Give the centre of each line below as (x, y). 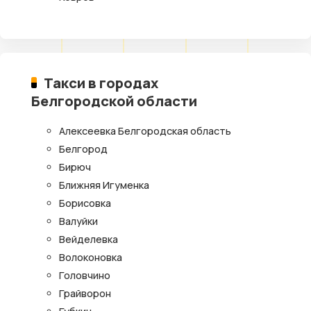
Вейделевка (89, 239)
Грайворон (85, 293)
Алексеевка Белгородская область (145, 131)
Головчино (85, 275)
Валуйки (78, 221)
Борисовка (85, 203)
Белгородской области (114, 100)
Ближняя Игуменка (104, 185)
